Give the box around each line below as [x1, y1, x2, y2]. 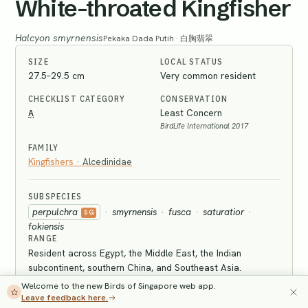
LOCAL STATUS [160, 56, 223, 67]
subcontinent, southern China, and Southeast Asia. [28, 261, 241, 274]
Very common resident [160, 69, 256, 82]
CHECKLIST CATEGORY [28, 93, 126, 104]
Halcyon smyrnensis [15, 32, 103, 44]
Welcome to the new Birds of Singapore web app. [21, 280, 216, 291]
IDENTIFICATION [15, 287, 93, 297]
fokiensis [28, 220, 64, 232]
